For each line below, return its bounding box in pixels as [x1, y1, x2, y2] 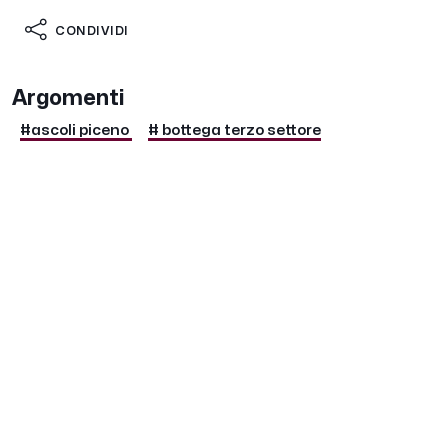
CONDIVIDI [55, 25, 129, 38]
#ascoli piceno [20, 123, 129, 139]
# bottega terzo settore [148, 123, 321, 139]
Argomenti [12, 88, 125, 110]
